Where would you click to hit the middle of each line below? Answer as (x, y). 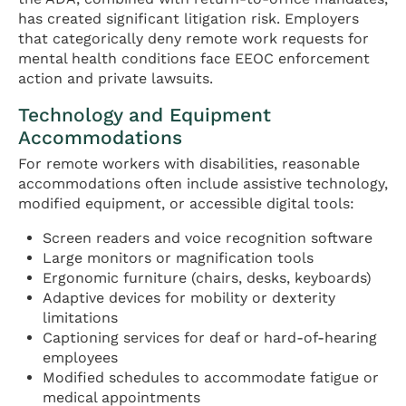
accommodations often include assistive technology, (203, 184)
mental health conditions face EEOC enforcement (194, 59)
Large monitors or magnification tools (179, 258)
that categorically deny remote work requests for (193, 39)
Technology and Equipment (145, 115)
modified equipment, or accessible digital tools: (186, 204)
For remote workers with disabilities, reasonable (189, 164)
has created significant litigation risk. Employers (188, 19)
